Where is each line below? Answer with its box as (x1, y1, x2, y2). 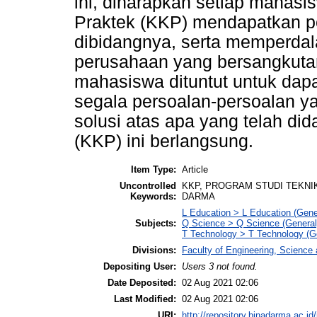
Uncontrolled (120, 180, 176, 191)
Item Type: (131, 163, 176, 175)
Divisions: (132, 244, 176, 255)
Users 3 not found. (182, 260, 258, 272)
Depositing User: (103, 260, 176, 272)
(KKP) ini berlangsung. (74, 132, 253, 151)
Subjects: (135, 217, 176, 229)
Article (182, 163, 208, 175)
